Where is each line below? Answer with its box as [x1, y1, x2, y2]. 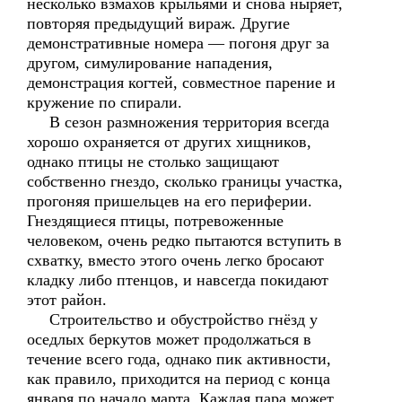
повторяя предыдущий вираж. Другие [27, 14, 290, 32]
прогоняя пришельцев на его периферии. [27, 192, 312, 210]
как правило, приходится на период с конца [27, 370, 330, 388]
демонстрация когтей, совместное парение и [27, 74, 336, 92]
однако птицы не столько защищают [27, 153, 279, 170]
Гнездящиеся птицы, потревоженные [27, 212, 284, 230]
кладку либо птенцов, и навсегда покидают [27, 271, 328, 289]
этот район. [27, 291, 107, 309]
